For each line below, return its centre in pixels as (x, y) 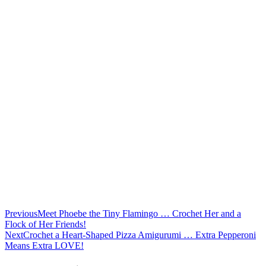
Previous (21, 214)
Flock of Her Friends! (45, 224)
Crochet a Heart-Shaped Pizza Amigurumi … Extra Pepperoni (140, 235)
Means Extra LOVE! (44, 246)
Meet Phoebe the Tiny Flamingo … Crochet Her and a (139, 214)
